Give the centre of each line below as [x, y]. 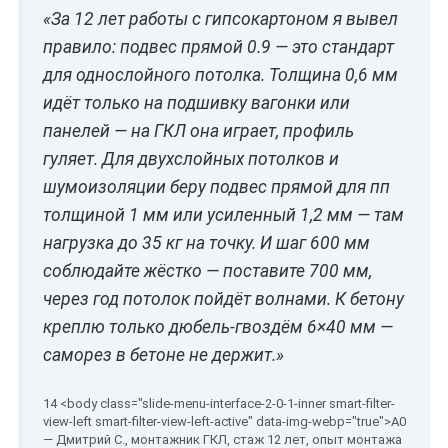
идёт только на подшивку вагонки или [196, 103]
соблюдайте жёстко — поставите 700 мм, [207, 271]
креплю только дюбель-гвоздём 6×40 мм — [218, 327]
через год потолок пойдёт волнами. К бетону [223, 299]
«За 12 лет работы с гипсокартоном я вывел [220, 19]
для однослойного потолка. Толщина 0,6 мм [220, 75]
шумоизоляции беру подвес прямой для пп [216, 187]
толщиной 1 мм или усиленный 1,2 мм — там [223, 215]
